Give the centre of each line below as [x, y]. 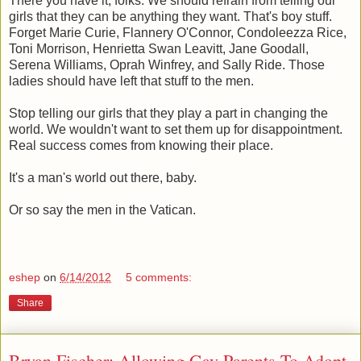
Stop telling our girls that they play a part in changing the [168, 114]
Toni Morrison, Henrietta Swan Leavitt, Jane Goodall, [159, 49]
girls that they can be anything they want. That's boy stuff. [170, 17]
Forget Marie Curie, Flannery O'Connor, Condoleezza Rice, [178, 33]
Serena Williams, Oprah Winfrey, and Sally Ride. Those [167, 65]
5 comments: [159, 277]
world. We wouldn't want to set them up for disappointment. [176, 130]
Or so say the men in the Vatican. [102, 210]
